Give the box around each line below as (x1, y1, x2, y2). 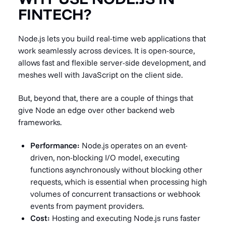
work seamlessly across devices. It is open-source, (18, 45, 195, 55)
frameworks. (18, 117, 62, 127)
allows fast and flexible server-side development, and (18, 58, 206, 68)
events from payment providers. (30, 201, 144, 211)
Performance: (30, 140, 82, 150)
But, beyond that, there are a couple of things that (18, 93, 193, 103)
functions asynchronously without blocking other (30, 164, 202, 175)
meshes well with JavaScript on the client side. (18, 70, 183, 80)
